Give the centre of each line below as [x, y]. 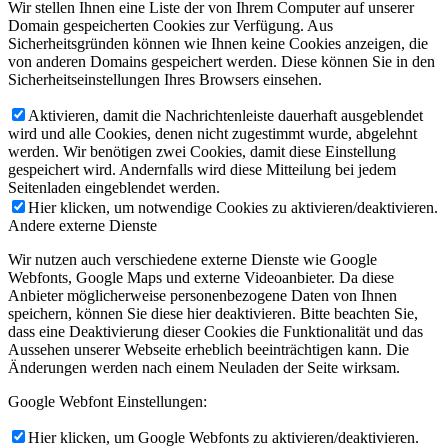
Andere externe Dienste [82, 225]
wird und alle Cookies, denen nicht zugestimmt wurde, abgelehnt [212, 133]
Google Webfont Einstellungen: [107, 401]
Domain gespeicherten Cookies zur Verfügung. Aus [170, 25]
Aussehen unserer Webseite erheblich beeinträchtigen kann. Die [208, 349]
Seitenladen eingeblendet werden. [114, 187]
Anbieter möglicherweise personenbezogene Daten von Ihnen [202, 295]
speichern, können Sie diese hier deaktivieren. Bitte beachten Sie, [213, 313]
